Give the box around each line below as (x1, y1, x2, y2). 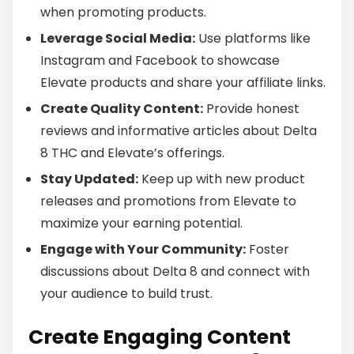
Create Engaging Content (28, 323, 291, 351)
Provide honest (203, 100, 299, 118)
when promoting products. (40, 3, 206, 21)
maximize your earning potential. (40, 214, 243, 232)
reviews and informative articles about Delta (40, 122, 317, 140)
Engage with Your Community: (40, 240, 246, 258)
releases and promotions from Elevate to (40, 192, 296, 210)
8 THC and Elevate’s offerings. (40, 144, 224, 162)
